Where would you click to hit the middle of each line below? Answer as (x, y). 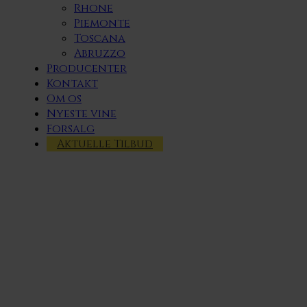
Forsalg (71, 128)
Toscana (100, 38)
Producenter (87, 68)
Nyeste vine (82, 113)
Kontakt (72, 83)
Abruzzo (100, 53)
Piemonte (102, 23)
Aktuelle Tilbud (105, 144)
